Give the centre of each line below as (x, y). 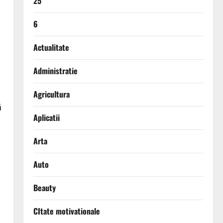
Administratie (55, 71)
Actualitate (51, 48)
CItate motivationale (66, 211)
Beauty (44, 188)
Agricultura (51, 94)
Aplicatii (46, 118)
